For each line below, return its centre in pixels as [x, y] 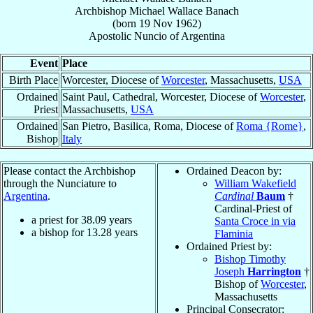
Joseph [231, 271]
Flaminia [234, 233]
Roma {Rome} [270, 126]
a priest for [56, 219]
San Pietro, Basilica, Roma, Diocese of [149, 126]
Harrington [274, 271]
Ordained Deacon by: [234, 170]
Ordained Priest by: [229, 246]
